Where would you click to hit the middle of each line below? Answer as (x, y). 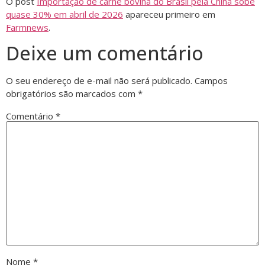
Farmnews (27, 27)
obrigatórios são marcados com (72, 93)
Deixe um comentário (105, 53)
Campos (211, 80)
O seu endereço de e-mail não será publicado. (99, 80)
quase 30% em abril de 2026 (64, 14)
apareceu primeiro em (169, 14)
